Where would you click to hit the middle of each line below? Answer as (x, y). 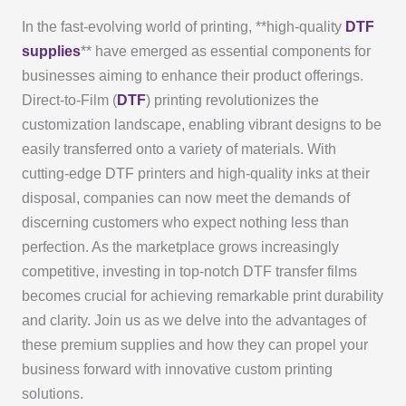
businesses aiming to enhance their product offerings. (192, 76)
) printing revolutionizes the (232, 101)
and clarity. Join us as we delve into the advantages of (193, 321)
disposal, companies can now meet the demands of (185, 198)
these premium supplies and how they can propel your (194, 345)
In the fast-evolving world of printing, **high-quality (183, 27)
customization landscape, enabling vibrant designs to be (201, 125)
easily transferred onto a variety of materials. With (179, 150)
